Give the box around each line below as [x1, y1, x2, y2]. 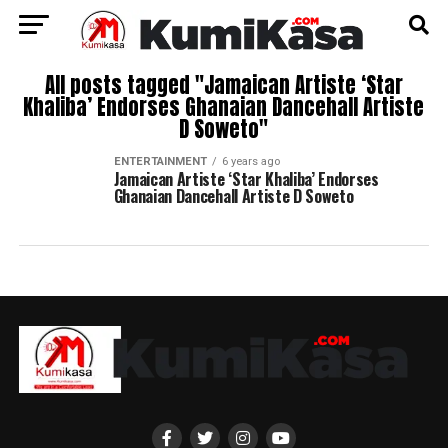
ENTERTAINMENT [113, 155, 207, 168]
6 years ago [221, 155, 280, 168]
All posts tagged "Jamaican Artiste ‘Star [44, 70, 403, 101]
